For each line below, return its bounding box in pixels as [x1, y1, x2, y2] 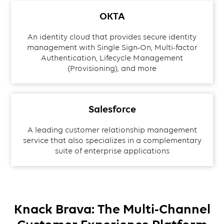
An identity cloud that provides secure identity [27, 32, 196, 41]
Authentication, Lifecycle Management [41, 53, 183, 62]
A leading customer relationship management [27, 125, 197, 134]
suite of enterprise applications [54, 146, 169, 155]
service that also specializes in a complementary [22, 136, 201, 145]
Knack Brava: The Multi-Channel [13, 201, 210, 217]
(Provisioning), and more [67, 64, 156, 73]
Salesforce [88, 103, 136, 115]
